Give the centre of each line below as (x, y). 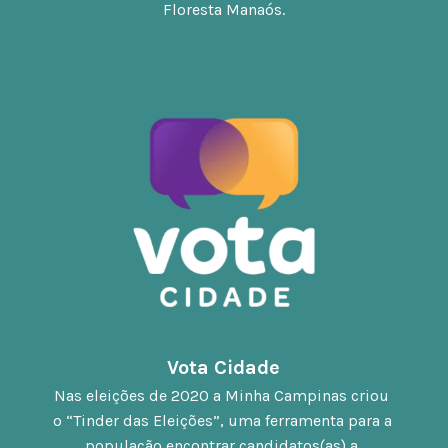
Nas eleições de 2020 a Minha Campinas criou (222, 395)
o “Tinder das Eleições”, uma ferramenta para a (223, 420)
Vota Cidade (224, 367)
